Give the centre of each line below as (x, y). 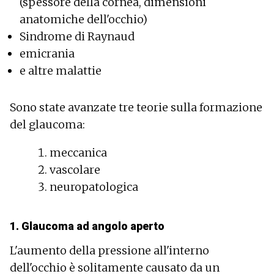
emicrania (47, 53)
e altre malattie (61, 70)
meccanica (78, 152)
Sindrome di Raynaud (77, 36)
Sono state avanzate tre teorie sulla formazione (136, 107)
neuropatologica (94, 187)
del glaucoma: (47, 124)
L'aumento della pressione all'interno (109, 250)
